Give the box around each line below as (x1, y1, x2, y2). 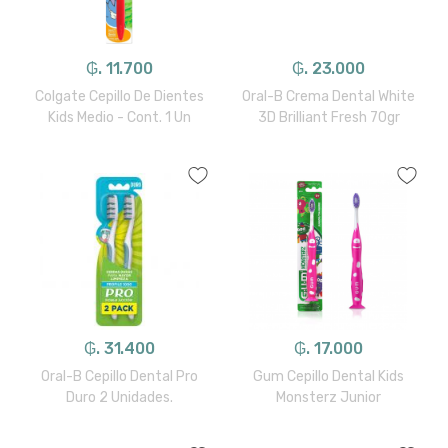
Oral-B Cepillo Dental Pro (41, 367, 198, 385)
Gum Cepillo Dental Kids (253, 367, 404, 385)
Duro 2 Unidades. (66, 388, 173, 406)
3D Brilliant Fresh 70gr (257, 108, 400, 126)
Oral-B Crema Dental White (242, 87, 415, 105)
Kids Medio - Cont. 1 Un (48, 108, 191, 126)
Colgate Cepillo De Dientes (35, 87, 204, 105)
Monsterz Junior (276, 388, 381, 406)
